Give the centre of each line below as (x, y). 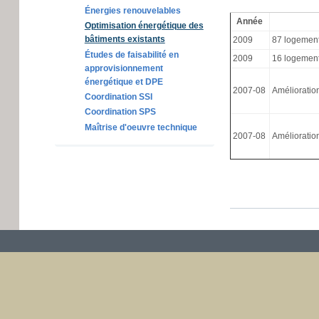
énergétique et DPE (124, 82)
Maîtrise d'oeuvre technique (141, 127)
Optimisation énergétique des (144, 26)
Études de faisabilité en (131, 54)
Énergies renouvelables (132, 10)
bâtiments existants (125, 40)
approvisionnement (124, 68)
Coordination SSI (118, 97)
